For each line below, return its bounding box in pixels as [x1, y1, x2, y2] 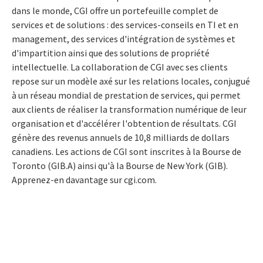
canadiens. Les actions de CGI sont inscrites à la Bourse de [12, 145, 241, 157]
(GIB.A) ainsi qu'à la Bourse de [46, 159, 167, 171]
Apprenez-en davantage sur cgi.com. [12, 173, 157, 186]
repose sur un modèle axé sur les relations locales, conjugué [12, 75, 250, 87]
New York [167, 159, 203, 171]
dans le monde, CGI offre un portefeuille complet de [12, 4, 218, 16]
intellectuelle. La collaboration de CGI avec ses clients [12, 60, 228, 73]
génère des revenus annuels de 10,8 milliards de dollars [12, 131, 230, 143]
